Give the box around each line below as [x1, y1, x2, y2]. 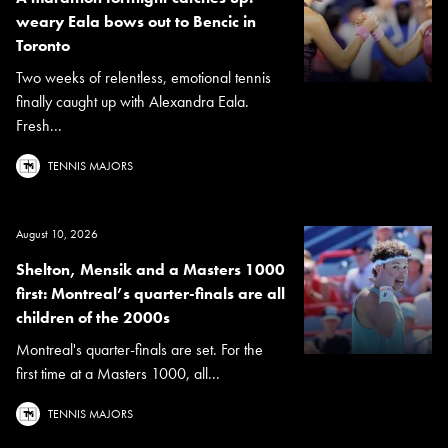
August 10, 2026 [16, 225, 98, 242]
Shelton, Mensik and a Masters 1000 [16, 258, 285, 280]
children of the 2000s [16, 306, 170, 328]
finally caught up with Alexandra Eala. [16, 90, 249, 112]
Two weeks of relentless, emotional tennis [16, 66, 271, 88]
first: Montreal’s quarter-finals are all [16, 282, 285, 304]
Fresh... [16, 114, 62, 136]
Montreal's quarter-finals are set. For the [16, 338, 263, 360]
